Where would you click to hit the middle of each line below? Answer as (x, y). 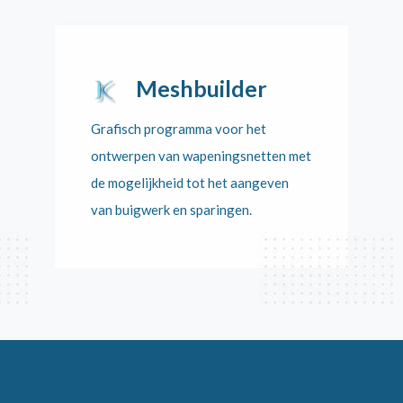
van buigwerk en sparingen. (171, 210)
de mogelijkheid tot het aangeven (189, 183)
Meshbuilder (201, 88)
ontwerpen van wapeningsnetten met (201, 156)
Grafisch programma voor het (178, 129)
